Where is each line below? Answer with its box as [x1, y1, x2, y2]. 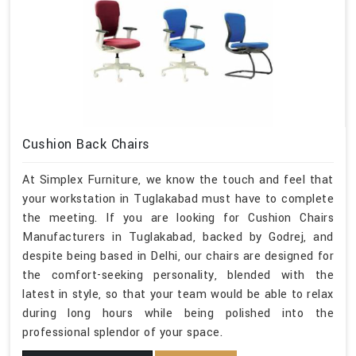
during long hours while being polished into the [22, 304, 334, 322]
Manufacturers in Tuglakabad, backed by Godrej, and [22, 228, 334, 246]
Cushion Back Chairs [22, 134, 150, 153]
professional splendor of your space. [22, 323, 222, 341]
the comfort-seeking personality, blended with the [22, 266, 334, 284]
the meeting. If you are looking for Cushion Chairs [22, 209, 334, 226]
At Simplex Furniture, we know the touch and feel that [22, 171, 334, 188]
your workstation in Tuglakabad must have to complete [22, 190, 334, 207]
